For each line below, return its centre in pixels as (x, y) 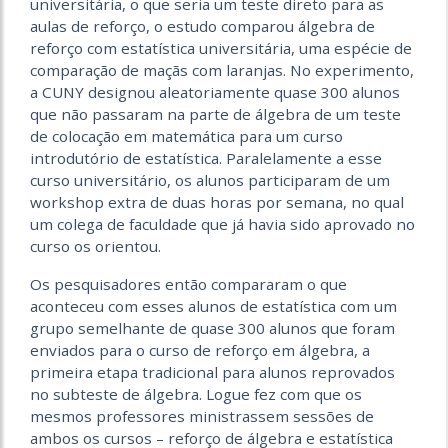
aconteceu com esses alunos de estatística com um (213, 305)
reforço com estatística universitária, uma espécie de (221, 47)
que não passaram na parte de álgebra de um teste (215, 113)
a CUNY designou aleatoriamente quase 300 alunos (215, 91)
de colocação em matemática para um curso (186, 135)
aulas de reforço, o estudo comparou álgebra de (202, 25)
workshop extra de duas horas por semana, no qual (217, 201)
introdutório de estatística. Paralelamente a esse (206, 157)
